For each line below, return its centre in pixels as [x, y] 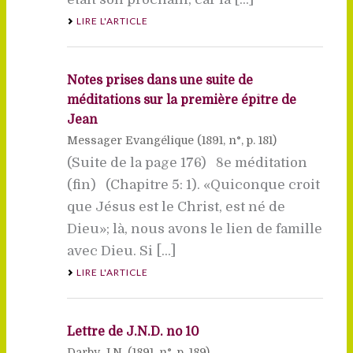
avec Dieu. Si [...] [121, 251]
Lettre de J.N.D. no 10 [133, 331]
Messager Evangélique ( [134, 140]
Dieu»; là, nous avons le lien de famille [194, 229]
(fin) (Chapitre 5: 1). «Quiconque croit [193, 184]
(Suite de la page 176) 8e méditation [187, 162]
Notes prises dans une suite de [160, 80]
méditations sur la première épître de [181, 100]
